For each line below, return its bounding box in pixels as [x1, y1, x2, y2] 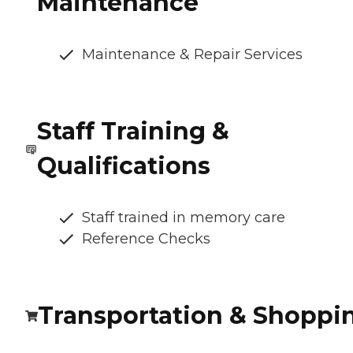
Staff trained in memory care [82, 208, 285, 226]
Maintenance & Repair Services [82, 45, 303, 63]
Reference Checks [82, 229, 210, 247]
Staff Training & [36, 116, 229, 146]
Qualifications [36, 150, 210, 180]
